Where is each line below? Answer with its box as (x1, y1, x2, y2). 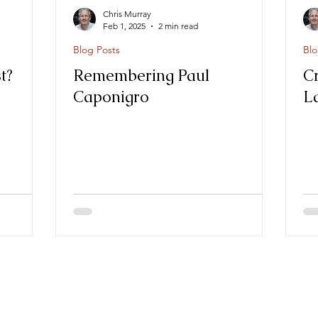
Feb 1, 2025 (103, 21, 146, 31)
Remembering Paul (73, 65, 209, 86)
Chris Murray (103, 9, 151, 19)
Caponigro (73, 87, 149, 107)
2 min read (158, 21, 198, 31)
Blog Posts (73, 43, 120, 56)
